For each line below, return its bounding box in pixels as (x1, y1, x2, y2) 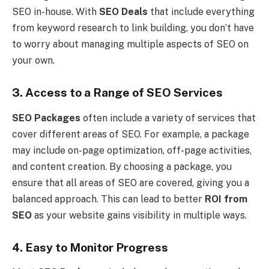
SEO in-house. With (12, 6, 99, 18)
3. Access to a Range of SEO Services (12, 86, 223, 100)
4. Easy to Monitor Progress (12, 240, 168, 254)
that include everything (148, 6, 255, 18)
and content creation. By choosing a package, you (12, 160, 232, 172)
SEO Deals (99, 6, 148, 18)
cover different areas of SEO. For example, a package (12, 128, 249, 140)
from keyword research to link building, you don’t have (12, 22, 254, 34)
